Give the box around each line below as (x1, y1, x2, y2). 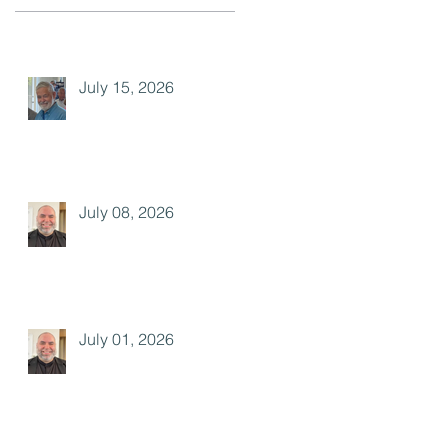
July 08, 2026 (79, 202, 174, 222)
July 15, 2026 (79, 77, 174, 97)
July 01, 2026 (79, 329, 174, 349)
